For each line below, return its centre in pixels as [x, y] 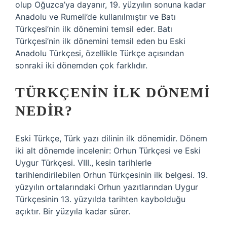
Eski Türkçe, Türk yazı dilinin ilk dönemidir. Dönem [111, 138]
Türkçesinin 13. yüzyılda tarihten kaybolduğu [100, 199]
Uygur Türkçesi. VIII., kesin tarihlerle [83, 163]
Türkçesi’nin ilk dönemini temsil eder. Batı [94, 29]
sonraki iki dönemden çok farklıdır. [81, 65]
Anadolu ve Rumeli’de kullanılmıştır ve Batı [96, 17]
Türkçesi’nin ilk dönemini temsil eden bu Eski [100, 41]
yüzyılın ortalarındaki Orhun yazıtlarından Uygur [107, 187]
